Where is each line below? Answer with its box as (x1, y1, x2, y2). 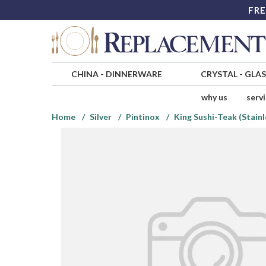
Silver (90, 112, 112, 122)
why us (201, 92, 227, 103)
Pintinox (126, 112, 160, 122)
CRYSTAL (200, 69, 237, 80)
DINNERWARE (105, 69, 162, 80)
